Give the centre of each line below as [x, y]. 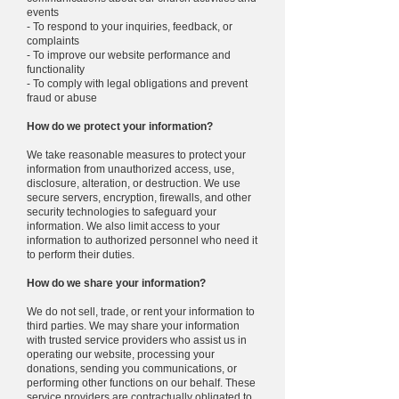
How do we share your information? [116, 283]
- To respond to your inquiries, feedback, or [130, 27]
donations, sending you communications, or [132, 369]
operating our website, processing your [121, 354]
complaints [53, 41]
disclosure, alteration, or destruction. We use [134, 183]
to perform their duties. [81, 255]
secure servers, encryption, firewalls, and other [139, 198]
